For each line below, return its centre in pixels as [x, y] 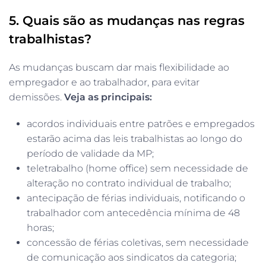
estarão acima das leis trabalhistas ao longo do [134, 138]
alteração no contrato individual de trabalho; [129, 183]
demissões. [37, 97]
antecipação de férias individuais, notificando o [136, 198]
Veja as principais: [108, 97]
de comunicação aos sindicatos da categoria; [132, 257]
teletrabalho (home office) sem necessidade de [137, 168]
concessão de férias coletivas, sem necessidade [138, 242]
